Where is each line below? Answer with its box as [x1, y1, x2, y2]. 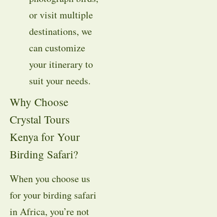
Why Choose [10, 94, 68, 109]
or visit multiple [29, 8, 93, 21]
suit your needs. [29, 74, 91, 87]
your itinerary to [29, 57, 93, 71]
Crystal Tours [10, 111, 70, 126]
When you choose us [10, 171, 90, 185]
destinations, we [29, 24, 92, 38]
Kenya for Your [10, 129, 80, 144]
